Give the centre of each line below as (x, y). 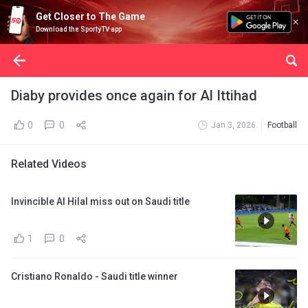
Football (282, 125)
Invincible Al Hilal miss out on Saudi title (100, 201)
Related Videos (49, 164)
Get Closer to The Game (90, 16)
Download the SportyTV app (79, 29)
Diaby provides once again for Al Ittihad (134, 96)
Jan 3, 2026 (233, 125)
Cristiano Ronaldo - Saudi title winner (95, 276)
